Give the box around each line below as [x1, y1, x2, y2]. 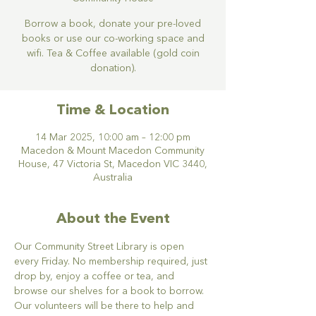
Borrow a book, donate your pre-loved [25, 19, 201, 29]
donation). [90, 63, 136, 73]
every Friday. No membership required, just [14, 257, 210, 267]
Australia [93, 173, 133, 183]
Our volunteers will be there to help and [14, 301, 197, 311]
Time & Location [56, 104, 169, 118]
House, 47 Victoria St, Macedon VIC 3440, [18, 159, 207, 169]
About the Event [56, 212, 170, 226]
